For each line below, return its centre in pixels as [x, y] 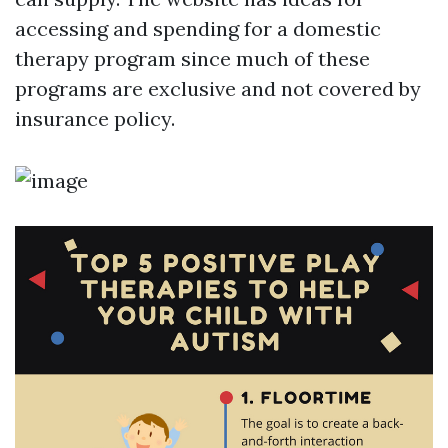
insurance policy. [95, 118]
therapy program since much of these [192, 58]
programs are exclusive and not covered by [218, 88]
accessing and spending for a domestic [198, 28]
